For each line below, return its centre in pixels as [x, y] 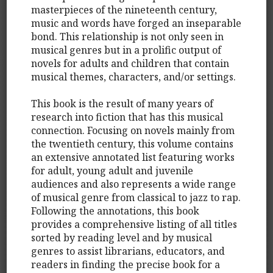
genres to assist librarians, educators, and [128, 251]
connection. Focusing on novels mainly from [133, 130]
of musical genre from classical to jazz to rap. [136, 197]
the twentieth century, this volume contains [133, 144]
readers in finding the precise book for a [126, 264]
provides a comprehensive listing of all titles [134, 224]
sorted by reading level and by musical [122, 237]
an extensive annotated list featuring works [133, 157]
